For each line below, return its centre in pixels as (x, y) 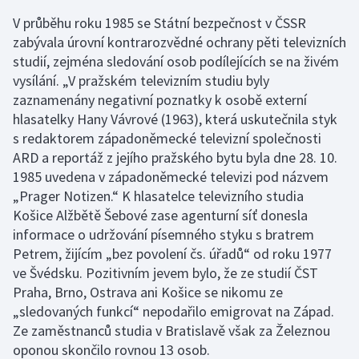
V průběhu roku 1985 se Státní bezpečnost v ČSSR (159, 23)
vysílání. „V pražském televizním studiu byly (141, 81)
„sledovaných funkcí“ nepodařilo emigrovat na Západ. (173, 311)
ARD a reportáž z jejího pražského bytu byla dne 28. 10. (175, 157)
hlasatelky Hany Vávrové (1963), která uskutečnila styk (175, 119)
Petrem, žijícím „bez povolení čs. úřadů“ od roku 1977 (172, 254)
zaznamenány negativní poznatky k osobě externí (160, 100)
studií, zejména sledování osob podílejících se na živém (176, 61)
